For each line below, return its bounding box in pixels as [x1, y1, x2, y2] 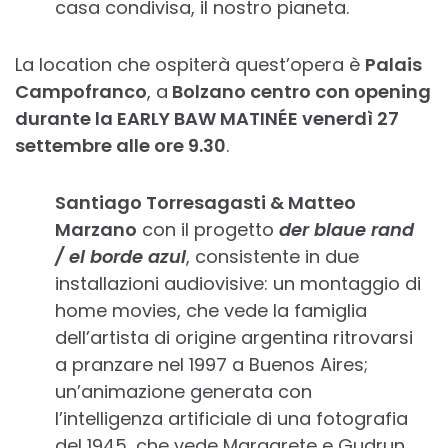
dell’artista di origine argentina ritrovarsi [55, 325, 413, 351]
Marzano [55, 217, 137, 243]
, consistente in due [186, 244, 359, 270]
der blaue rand [279, 217, 414, 243]
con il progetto [137, 217, 274, 243]
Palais [365, 52, 422, 78]
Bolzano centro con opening [168, 79, 431, 105]
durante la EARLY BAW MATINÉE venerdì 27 [15, 106, 399, 132]
